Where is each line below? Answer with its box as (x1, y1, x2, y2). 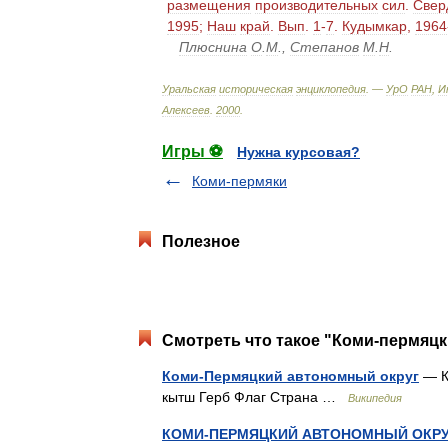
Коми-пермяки (192, 173, 287, 189)
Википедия (348, 392, 402, 404)
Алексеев (162, 104, 210, 116)
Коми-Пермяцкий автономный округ (162, 368, 419, 384)
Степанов (290, 39, 359, 55)
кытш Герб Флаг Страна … (162, 389, 348, 405)
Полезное (162, 233, 240, 250)
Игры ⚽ (162, 143, 223, 160)
